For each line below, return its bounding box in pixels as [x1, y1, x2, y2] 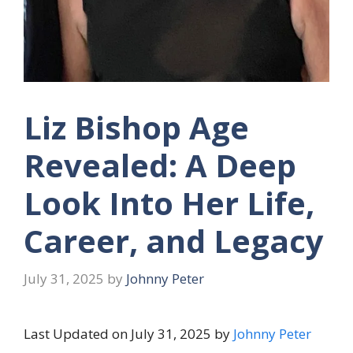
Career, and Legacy [24, 219, 324, 263]
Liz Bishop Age [24, 106, 249, 150]
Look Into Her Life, [24, 181, 314, 225]
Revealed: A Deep [24, 143, 296, 188]
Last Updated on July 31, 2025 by [24, 324, 233, 343]
